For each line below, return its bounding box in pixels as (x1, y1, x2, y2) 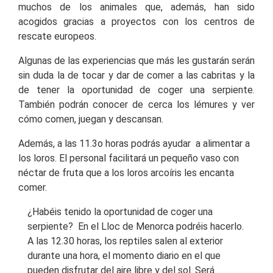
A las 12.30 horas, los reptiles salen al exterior (27, 235, 223, 247)
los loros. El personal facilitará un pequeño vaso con (18, 152, 239, 164)
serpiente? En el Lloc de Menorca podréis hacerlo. (27, 220, 244, 232)
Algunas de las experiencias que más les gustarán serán (18, 54, 255, 66)
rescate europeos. (18, 30, 96, 42)
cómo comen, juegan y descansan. (18, 113, 163, 125)
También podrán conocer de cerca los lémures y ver (18, 98, 255, 110)
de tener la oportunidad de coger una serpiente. (18, 83, 255, 96)
